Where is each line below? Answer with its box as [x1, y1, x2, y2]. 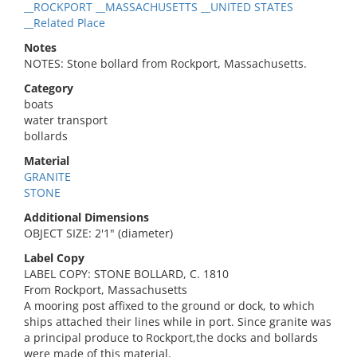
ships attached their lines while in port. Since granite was [24, 314, 331, 329]
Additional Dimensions [24, 210, 149, 225]
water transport [24, 112, 108, 127]
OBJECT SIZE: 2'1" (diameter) [24, 226, 173, 241]
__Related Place [24, 15, 105, 30]
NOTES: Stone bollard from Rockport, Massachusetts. [24, 56, 307, 71]
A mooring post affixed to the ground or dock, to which [24, 298, 315, 313]
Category [24, 80, 73, 96]
